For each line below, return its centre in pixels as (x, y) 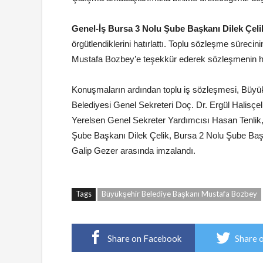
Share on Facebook (144, 239)
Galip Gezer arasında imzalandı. (134, 151)
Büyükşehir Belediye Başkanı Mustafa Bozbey (179, 194)
